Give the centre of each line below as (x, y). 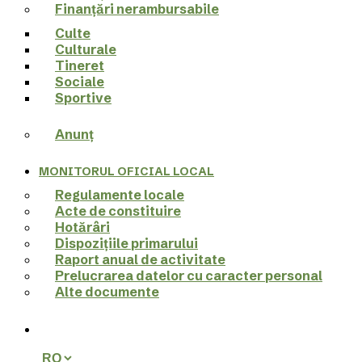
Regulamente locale (120, 195)
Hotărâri (82, 227)
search (59, 328)
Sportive (83, 98)
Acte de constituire (118, 211)
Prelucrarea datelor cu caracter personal (189, 276)
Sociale (80, 82)
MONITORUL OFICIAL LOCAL (126, 171)
